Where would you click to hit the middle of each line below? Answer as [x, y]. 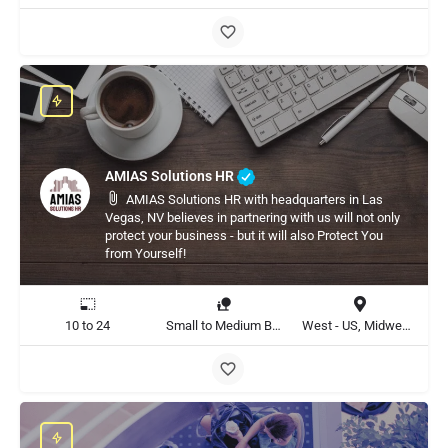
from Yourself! [145, 253]
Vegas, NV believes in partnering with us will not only [252, 217]
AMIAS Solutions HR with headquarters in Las [254, 199]
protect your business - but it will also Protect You [244, 235]
